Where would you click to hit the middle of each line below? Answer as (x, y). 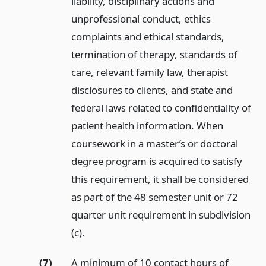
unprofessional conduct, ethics (141, 19)
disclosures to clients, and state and (152, 90)
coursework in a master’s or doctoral (154, 144)
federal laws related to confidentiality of (161, 108)
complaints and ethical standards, (148, 37)
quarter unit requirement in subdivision (161, 215)
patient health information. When (147, 126)
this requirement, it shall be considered (160, 179)
